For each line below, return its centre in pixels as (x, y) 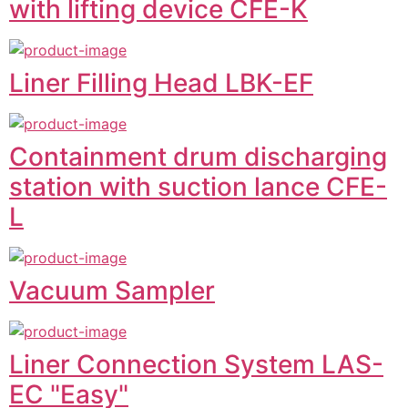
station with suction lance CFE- (198, 187)
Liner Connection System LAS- (196, 365)
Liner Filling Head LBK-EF (161, 83)
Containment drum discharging (198, 157)
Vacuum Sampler (112, 291)
